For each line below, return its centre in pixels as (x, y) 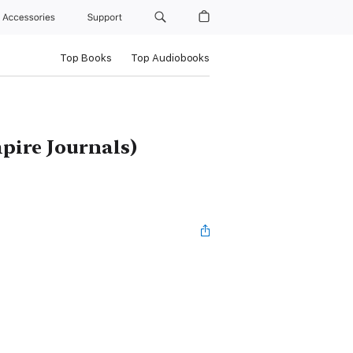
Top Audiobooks (170, 58)
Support (106, 17)
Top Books (85, 58)
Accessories (32, 17)
